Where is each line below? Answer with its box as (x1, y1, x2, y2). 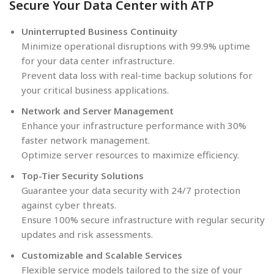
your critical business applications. (21, 83, 169, 96)
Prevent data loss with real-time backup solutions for (21, 68, 253, 81)
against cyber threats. (21, 198, 116, 211)
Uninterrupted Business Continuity (21, 24, 177, 37)
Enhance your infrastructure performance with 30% (21, 119, 246, 131)
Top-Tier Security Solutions (21, 169, 144, 182)
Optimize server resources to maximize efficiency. (21, 148, 239, 161)
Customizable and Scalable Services (21, 248, 182, 261)
